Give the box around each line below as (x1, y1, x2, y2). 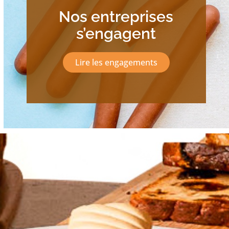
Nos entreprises (59, 7, 174, 26)
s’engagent (76, 24, 156, 42)
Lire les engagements (75, 56, 157, 68)
